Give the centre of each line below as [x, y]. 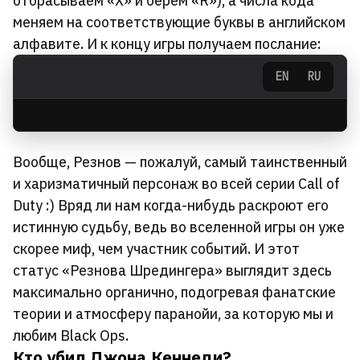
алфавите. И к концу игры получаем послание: [167, 44]
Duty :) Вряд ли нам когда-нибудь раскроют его [171, 206]
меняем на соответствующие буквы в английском [179, 22]
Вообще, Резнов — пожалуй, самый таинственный [180, 162]
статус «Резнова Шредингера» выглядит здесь [172, 271]
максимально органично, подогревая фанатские [174, 292]
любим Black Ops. [71, 336]
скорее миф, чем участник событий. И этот [156, 249]
